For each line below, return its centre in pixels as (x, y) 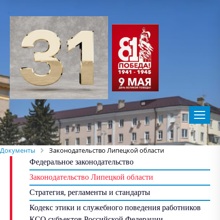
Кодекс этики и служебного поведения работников (115, 207)
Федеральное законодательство (82, 162)
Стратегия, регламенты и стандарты (90, 192)
